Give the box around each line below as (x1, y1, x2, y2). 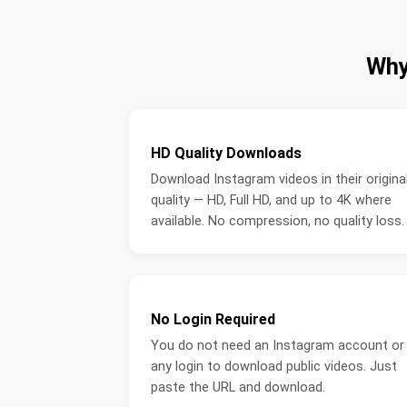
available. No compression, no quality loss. (151, 213, 404, 230)
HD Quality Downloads (151, 144, 302, 163)
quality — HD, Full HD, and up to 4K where (151, 193, 392, 209)
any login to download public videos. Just (151, 359, 397, 375)
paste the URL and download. (151, 380, 325, 396)
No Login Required (151, 311, 275, 329)
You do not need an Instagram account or (151, 338, 404, 354)
